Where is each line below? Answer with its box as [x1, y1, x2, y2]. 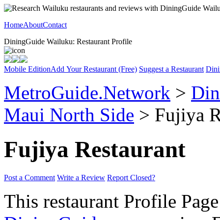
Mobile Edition [4, 65, 51, 73]
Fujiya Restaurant [4, 137, 186, 163]
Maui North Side [4, 104, 134, 125]
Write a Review [57, 173, 105, 182]
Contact [43, 21, 67, 29]
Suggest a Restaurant [139, 65, 204, 73]
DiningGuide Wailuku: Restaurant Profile [4, 37, 132, 46]
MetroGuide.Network [4, 82, 170, 103]
